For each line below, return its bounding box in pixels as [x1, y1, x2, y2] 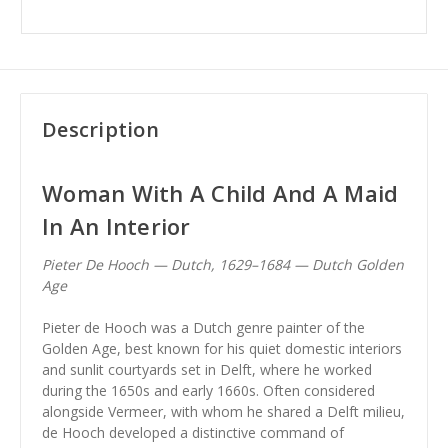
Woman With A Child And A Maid [42, 178, 399, 208]
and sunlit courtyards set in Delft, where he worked [42, 359, 372, 379]
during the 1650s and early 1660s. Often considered [42, 380, 375, 400]
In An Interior [42, 211, 191, 241]
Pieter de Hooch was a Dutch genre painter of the [42, 317, 365, 337]
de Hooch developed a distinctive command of [42, 422, 344, 442]
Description [42, 116, 159, 144]
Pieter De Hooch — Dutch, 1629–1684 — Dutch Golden [42, 254, 404, 274]
